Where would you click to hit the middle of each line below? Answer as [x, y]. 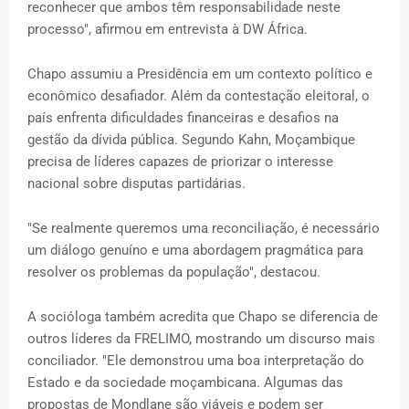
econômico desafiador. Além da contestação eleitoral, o [199, 95]
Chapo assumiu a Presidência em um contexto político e [200, 73]
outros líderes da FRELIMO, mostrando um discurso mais [201, 338]
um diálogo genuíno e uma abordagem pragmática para [195, 250]
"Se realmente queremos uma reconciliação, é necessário [204, 228]
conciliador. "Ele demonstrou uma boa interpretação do [196, 360]
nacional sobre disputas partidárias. [138, 183]
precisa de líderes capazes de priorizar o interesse [180, 161]
